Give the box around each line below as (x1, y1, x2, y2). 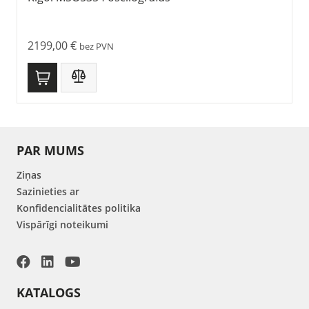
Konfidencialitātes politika (17, 201, 141, 215)
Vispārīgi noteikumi (17, 218, 108, 231)
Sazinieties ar (17, 185, 79, 198)
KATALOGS (17, 284, 81, 301)
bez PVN (79, 39, 114, 52)
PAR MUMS (17, 142, 84, 159)
